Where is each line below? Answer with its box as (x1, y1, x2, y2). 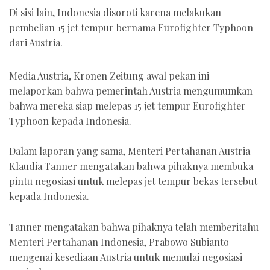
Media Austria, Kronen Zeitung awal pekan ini (9, 69, 209, 82)
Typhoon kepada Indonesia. (9, 114, 131, 127)
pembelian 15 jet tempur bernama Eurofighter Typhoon (9, 20, 253, 34)
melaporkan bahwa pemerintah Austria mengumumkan (9, 84, 253, 97)
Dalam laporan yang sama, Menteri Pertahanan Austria (9, 145, 250, 158)
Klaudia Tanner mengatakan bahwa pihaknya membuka (9, 160, 253, 173)
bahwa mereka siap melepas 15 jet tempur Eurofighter (9, 99, 246, 112)
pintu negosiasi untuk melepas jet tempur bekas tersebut (9, 175, 257, 188)
